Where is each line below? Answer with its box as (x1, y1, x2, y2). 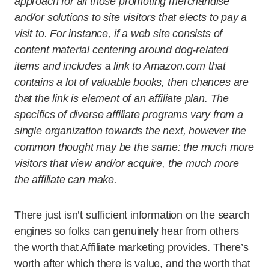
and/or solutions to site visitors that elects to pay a (14, 11, 247, 23)
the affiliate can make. (14, 174, 117, 186)
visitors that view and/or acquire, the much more (14, 157, 239, 169)
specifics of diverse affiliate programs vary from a (14, 109, 243, 121)
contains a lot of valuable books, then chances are (14, 76, 249, 88)
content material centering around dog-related (14, 44, 228, 56)
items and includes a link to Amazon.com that (14, 60, 226, 72)
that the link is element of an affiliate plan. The (14, 92, 229, 104)
